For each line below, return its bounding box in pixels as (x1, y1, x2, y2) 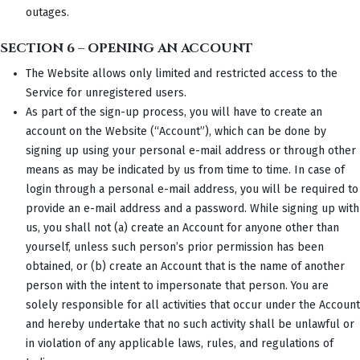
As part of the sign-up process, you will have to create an (26, 104, 322, 119)
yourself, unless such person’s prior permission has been (26, 239, 324, 254)
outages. (26, 5, 69, 19)
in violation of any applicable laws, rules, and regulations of (26, 336, 333, 350)
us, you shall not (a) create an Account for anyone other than (26, 220, 339, 235)
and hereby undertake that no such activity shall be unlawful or (26, 317, 354, 331)
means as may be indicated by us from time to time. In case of (26, 162, 345, 177)
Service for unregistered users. (26, 85, 186, 100)
